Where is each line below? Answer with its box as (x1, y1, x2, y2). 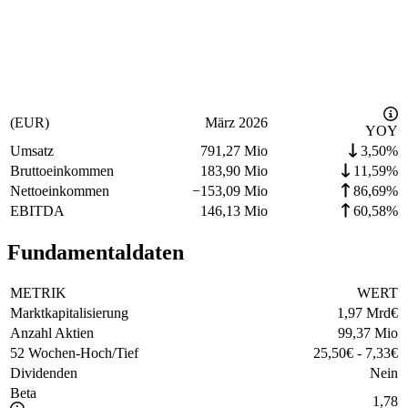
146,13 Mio (200, 203, 268, 219)
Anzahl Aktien (10, 325, 94, 342)
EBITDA (10, 203, 65, 219)
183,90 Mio (200, 163, 268, 179)
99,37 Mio (338, 325, 398, 342)
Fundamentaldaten (7, 240, 184, 265)
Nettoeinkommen (10, 183, 109, 199)
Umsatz (10, 143, 54, 159)
